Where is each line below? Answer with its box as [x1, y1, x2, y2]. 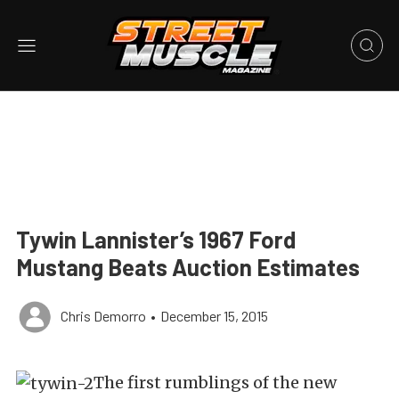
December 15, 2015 [160, 307, 268, 324]
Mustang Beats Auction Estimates [16, 253, 360, 281]
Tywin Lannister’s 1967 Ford [16, 225, 296, 253]
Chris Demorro [61, 307, 146, 324]
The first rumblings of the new [94, 372, 337, 393]
